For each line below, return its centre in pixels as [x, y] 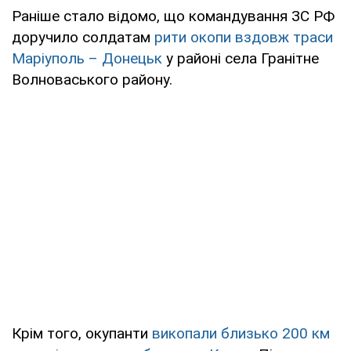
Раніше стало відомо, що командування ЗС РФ [173, 16]
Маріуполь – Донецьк [87, 59]
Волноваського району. [92, 80]
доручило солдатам [83, 38]
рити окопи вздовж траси [244, 38]
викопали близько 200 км [241, 334]
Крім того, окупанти [82, 334]
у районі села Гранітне [241, 59]
